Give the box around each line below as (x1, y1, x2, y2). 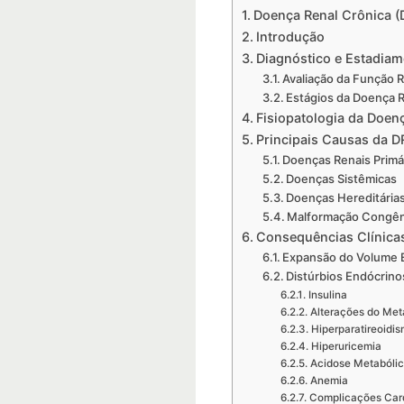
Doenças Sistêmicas (286, 171, 398, 186)
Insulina (308, 289, 347, 301)
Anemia (309, 374, 348, 387)
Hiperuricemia (310, 340, 381, 353)
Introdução (255, 29, 325, 44)
